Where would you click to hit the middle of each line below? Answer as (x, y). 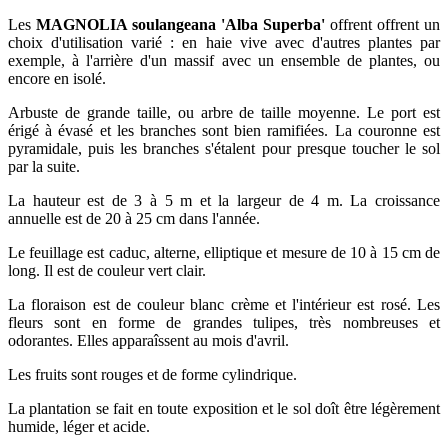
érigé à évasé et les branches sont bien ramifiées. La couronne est (224, 130)
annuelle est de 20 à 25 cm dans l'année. (134, 218)
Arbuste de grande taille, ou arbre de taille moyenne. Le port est (224, 112)
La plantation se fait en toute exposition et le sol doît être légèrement (224, 408)
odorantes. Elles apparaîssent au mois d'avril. (148, 340)
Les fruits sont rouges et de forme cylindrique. (152, 374)
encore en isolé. (59, 78)
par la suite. (44, 166)
